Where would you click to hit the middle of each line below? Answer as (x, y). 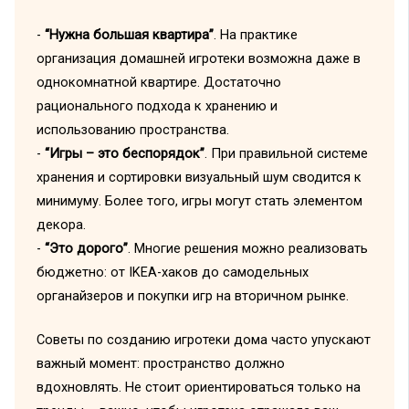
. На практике (255, 34)
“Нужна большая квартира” (129, 34)
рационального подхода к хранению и (157, 105)
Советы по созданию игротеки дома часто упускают (203, 339)
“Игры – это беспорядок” (124, 153)
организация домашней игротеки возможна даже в (198, 58)
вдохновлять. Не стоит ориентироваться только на (198, 387)
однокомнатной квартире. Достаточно (158, 82)
